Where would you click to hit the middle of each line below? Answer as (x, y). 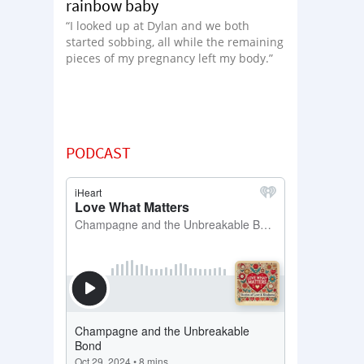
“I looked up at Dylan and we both (158, 25)
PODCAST (98, 152)
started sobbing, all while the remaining (175, 41)
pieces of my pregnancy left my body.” (169, 58)
